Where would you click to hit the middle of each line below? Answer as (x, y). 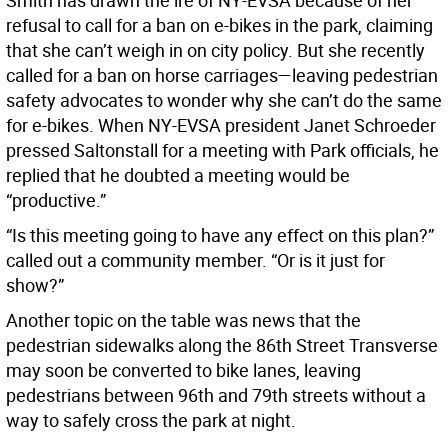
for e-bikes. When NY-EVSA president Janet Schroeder (221, 125)
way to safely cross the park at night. (151, 420)
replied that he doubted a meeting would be (178, 175)
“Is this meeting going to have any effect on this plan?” (220, 235)
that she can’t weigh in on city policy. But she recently (215, 50)
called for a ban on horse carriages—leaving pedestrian (222, 75)
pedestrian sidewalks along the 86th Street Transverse (222, 345)
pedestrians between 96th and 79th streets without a (216, 395)
